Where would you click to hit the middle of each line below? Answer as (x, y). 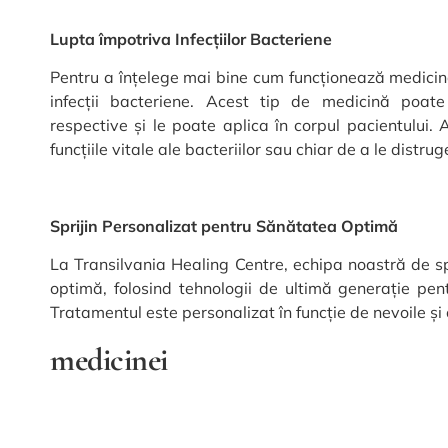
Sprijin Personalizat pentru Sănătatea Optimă (224, 225)
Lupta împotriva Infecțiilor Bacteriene (191, 38)
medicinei (109, 360)
